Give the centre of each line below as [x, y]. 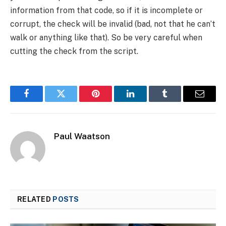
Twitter [73, 101]
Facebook [43, 101]
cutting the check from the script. [74, 51]
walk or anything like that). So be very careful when [106, 38]
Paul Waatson [82, 136]
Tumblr [178, 101]
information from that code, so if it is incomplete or [106, 11]
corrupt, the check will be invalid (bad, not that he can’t [113, 24]
